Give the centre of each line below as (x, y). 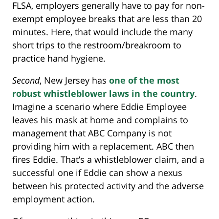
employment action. (54, 199)
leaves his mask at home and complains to (100, 120)
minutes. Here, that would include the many (102, 32)
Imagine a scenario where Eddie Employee (99, 106)
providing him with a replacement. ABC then (103, 146)
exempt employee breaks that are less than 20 (107, 18)
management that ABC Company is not (92, 133)
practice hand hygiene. (59, 58)
